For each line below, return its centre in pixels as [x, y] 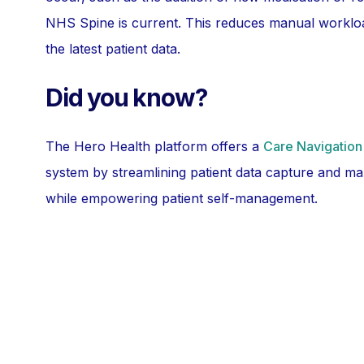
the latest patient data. [113, 49]
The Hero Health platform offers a [154, 146]
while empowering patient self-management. [182, 198]
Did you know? [126, 97]
